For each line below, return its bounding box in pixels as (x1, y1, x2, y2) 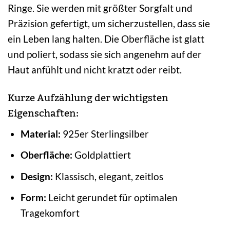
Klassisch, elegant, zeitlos (52, 170, 163, 182)
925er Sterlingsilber (60, 127, 149, 140)
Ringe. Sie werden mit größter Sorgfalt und (8, 2, 193, 14)
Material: (20, 127, 61, 140)
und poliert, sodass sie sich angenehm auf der (8, 48, 202, 61)
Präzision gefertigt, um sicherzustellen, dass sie (8, 17, 210, 30)
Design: (20, 170, 53, 182)
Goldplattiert (72, 149, 131, 161)
